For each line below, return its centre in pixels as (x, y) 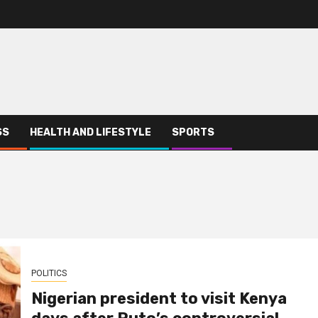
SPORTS (193, 133)
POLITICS (49, 273)
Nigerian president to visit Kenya (159, 298)
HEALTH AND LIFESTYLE (91, 133)
